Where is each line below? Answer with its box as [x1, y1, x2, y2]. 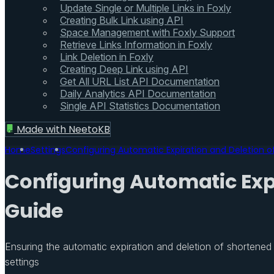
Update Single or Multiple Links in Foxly [60, 1, 231, 14]
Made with [17, 122, 68, 136]
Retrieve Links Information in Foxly [60, 38, 212, 51]
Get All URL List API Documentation [60, 75, 220, 87]
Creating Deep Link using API [60, 62, 188, 75]
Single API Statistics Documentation [60, 99, 220, 112]
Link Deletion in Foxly [60, 50, 154, 63]
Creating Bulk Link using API [60, 13, 183, 26]
